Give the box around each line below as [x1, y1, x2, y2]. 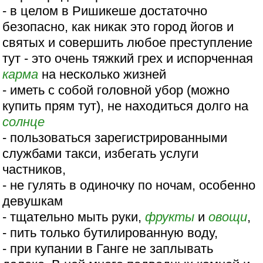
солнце [2, 114, 45, 130]
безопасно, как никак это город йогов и [2, 19, 234, 35]
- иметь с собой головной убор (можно [2, 83, 230, 98]
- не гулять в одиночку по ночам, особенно [2, 178, 256, 193]
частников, [2, 162, 66, 177]
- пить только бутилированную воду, [2, 225, 218, 241]
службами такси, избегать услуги [2, 146, 199, 161]
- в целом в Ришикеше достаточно [2, 4, 208, 19]
